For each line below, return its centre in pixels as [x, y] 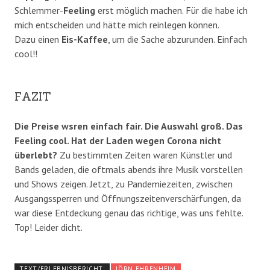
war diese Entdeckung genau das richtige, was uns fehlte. [129, 213]
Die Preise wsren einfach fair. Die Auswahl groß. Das [129, 126]
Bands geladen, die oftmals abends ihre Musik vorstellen [129, 170]
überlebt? [36, 155]
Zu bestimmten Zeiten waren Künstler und [145, 155]
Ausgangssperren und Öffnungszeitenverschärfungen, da [128, 199]
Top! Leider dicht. [49, 228]
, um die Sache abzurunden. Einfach [177, 39]
